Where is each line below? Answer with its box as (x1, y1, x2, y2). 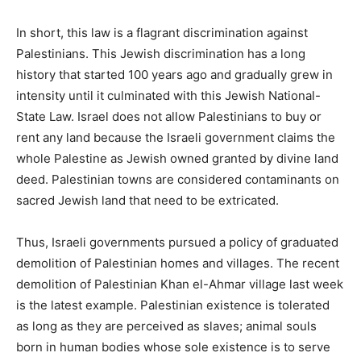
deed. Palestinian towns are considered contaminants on (16, 171, 339, 187)
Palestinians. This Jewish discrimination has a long (16, 45, 305, 61)
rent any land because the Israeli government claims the (16, 129, 335, 145)
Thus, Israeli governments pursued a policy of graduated (16, 234, 338, 250)
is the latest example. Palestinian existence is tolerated (16, 297, 330, 313)
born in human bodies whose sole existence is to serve (16, 338, 330, 355)
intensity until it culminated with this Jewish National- (16, 87, 321, 103)
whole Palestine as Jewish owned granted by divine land (16, 150, 338, 166)
